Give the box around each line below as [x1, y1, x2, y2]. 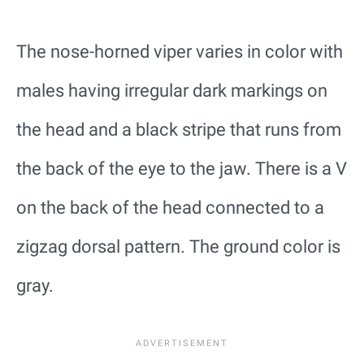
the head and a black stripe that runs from [16, 119, 341, 140]
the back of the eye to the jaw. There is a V [16, 158, 347, 179]
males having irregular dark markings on [16, 80, 327, 101]
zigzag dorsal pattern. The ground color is [16, 236, 340, 257]
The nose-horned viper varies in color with [16, 41, 343, 62]
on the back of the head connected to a [16, 197, 324, 218]
